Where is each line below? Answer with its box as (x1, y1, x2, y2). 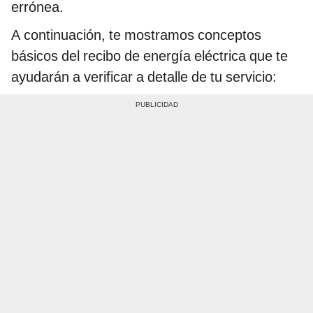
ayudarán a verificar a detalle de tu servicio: (11, 68, 277, 85)
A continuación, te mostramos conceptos (11, 26, 261, 43)
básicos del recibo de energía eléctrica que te (11, 47, 288, 64)
